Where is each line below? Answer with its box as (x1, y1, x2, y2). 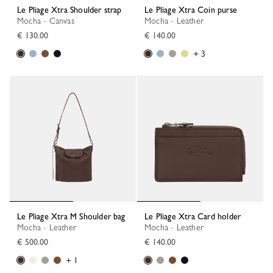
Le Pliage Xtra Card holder (149, 211, 241, 221)
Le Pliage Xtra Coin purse (149, 5, 237, 15)
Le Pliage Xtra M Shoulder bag (21, 211, 126, 221)
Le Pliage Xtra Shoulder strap (21, 5, 122, 15)
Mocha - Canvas (24, 16, 74, 26)
